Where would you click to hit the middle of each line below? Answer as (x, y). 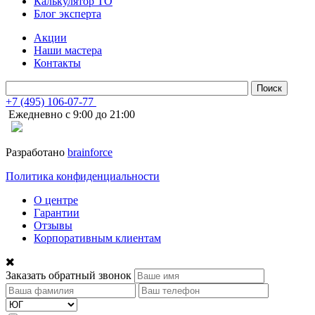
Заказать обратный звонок (69, 275)
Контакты (57, 63)
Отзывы (53, 225)
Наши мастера (68, 50)
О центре (56, 200)
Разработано (37, 152)
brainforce (90, 152)
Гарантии (57, 212)
